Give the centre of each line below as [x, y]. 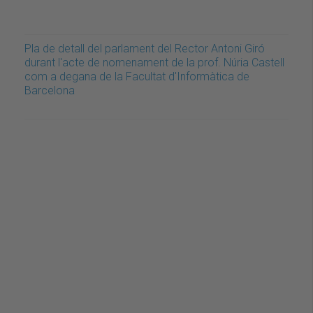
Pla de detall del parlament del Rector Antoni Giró [145, 49]
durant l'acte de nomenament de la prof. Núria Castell [154, 63]
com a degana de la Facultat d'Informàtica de [137, 77]
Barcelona [50, 91]
